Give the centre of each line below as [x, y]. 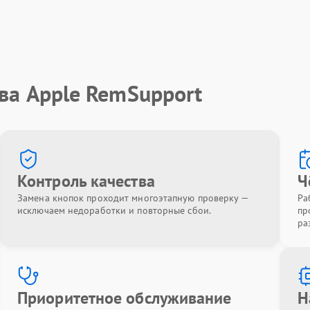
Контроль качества [86, 181]
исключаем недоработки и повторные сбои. [114, 210]
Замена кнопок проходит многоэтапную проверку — [133, 198]
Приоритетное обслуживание [125, 298]
